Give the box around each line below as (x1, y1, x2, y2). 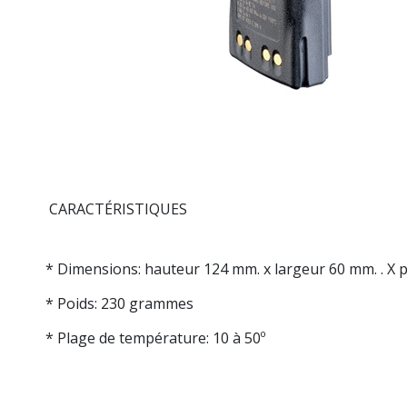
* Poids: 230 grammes (45, 293, 194, 314)
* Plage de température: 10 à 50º (45, 328, 265, 349)
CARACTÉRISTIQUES (49, 199, 187, 220)
